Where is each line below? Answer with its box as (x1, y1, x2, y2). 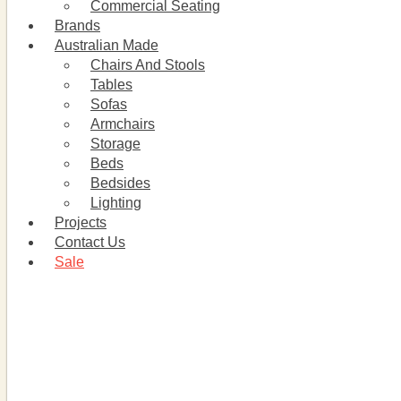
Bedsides (90, 175, 150, 191)
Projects (55, 215, 107, 230)
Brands (55, 18, 100, 33)
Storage (90, 136, 141, 151)
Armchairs (90, 116, 155, 132)
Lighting (90, 195, 141, 210)
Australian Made (55, 38, 158, 53)
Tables (90, 77, 132, 92)
